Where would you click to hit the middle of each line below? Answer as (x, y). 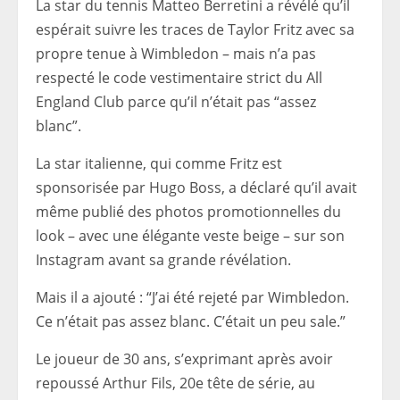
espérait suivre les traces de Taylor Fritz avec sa (195, 30)
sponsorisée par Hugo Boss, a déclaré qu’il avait (196, 188)
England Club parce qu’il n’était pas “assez (176, 102)
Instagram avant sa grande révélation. (163, 260)
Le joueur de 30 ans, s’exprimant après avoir (184, 359)
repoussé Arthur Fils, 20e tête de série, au (175, 383)
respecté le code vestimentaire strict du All (179, 78)
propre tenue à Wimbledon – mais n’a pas (176, 54)
